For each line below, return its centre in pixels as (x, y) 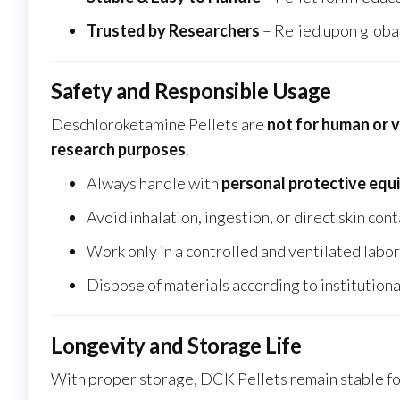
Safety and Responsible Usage (191, 91)
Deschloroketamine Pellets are (159, 125)
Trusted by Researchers (173, 31)
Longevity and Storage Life (176, 346)
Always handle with (154, 183)
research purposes (118, 150)
